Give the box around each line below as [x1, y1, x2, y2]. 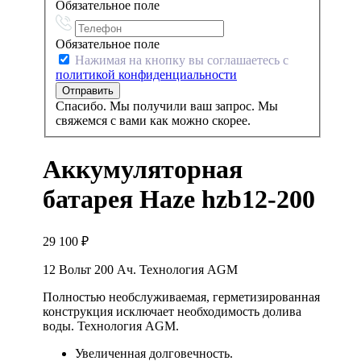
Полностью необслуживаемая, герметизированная [43, 289, 320, 304]
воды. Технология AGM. [43, 318, 179, 333]
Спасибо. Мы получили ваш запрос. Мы [56, 98, 278, 113]
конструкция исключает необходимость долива [43, 304, 301, 318]
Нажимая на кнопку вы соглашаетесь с [72, 52, 288, 67]
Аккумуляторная [43, 155, 243, 185]
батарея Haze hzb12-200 [43, 185, 315, 214]
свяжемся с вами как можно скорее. [56, 113, 251, 127]
